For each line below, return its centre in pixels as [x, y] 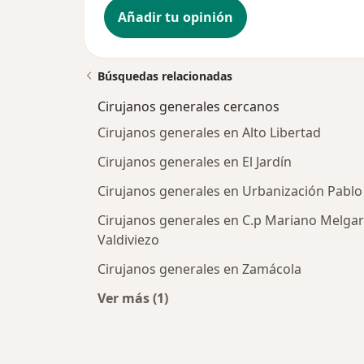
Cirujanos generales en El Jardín [195, 162]
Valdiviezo [128, 240]
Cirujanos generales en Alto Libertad [209, 133]
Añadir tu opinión [175, 17]
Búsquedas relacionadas [165, 76]
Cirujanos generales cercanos [188, 107]
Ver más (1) [133, 299]
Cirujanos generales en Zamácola [199, 269]
